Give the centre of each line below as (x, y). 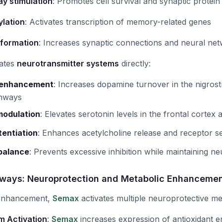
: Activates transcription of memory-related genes (118, 22)
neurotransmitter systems (68, 63)
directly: (135, 63)
